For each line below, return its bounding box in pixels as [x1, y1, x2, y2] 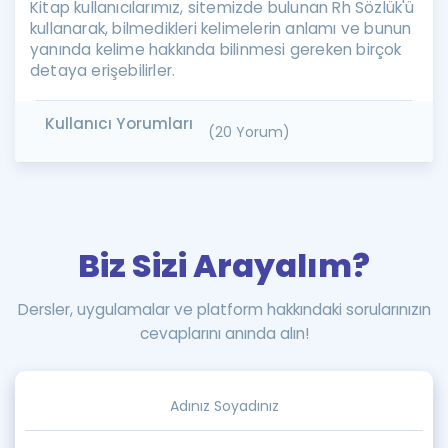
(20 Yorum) [208, 121, 290, 142]
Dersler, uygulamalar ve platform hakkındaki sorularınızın [17, 299, 431, 320]
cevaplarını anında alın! [139, 323, 309, 344]
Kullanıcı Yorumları [45, 113, 193, 134]
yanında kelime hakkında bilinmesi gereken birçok [30, 39, 402, 60]
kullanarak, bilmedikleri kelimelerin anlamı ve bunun [30, 18, 412, 39]
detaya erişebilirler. [30, 60, 176, 81]
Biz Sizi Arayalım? [78, 243, 370, 288]
